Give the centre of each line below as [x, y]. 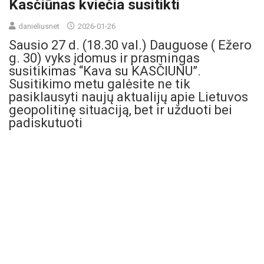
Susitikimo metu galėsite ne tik [100, 84]
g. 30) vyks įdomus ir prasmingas [104, 58]
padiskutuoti [46, 123]
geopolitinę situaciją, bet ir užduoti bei [121, 110]
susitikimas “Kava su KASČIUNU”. [105, 71]
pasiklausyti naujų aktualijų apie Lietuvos [128, 97]
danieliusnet [39, 26]
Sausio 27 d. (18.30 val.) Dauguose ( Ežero [130, 45]
